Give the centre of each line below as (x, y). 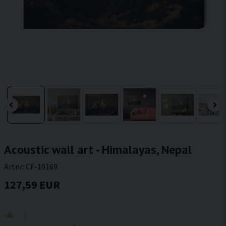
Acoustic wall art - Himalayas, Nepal (98, 150)
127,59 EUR (32, 185)
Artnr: (15, 166)
